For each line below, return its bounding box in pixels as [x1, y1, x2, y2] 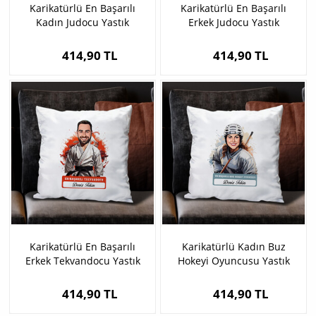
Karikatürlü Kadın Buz [181, 240, 286, 254]
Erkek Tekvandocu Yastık [25, 254, 140, 268]
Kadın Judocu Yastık [36, 16, 129, 30]
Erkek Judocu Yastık [188, 16, 279, 30]
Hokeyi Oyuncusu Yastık [177, 254, 290, 268]
